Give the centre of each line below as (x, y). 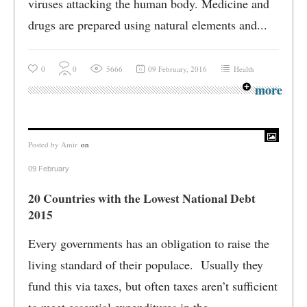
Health (244, 69)
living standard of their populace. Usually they (146, 265)
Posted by (45, 144)
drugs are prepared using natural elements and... (148, 25)
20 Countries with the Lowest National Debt (142, 198)
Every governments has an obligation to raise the (149, 243)
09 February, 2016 (177, 69)
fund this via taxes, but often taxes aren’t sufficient (153, 286)
